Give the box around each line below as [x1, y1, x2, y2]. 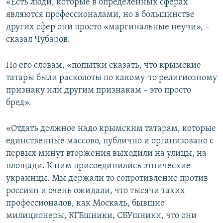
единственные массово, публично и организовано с [6, 136, 214, 146]
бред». [6, 98, 31, 108]
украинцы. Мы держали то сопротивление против [6, 174, 208, 184]
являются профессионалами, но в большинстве [6, 10, 195, 20]
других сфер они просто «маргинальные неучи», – [6, 22, 210, 32]
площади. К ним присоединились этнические [6, 161, 191, 171]
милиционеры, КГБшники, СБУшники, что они [6, 211, 197, 221]
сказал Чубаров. [6, 35, 70, 45]
